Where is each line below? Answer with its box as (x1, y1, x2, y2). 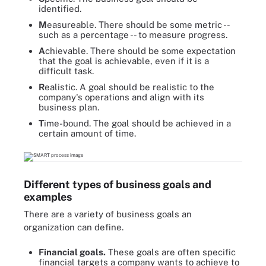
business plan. (39, 102, 99, 112)
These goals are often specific (106, 247, 236, 257)
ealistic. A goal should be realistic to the (45, 82, 214, 92)
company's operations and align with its (39, 92, 204, 102)
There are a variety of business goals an (24, 208, 192, 219)
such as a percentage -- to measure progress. (39, 30, 227, 40)
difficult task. (39, 66, 94, 76)
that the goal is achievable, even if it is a (39, 56, 209, 66)
